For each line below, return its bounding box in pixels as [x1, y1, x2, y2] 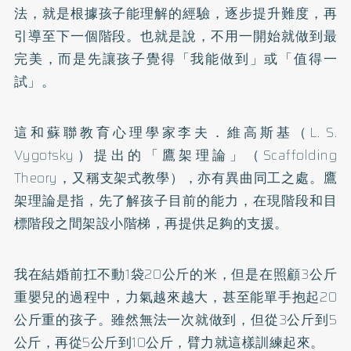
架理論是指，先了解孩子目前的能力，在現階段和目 [13, 190, 338, 211]
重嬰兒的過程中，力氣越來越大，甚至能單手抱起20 [13, 286, 338, 307]
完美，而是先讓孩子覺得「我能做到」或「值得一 [13, 48, 338, 69]
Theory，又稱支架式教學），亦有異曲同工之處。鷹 [13, 167, 338, 188]
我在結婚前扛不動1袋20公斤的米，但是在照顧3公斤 [13, 263, 338, 284]
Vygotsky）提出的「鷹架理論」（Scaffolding [13, 144, 338, 165]
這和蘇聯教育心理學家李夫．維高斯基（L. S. [13, 121, 338, 143]
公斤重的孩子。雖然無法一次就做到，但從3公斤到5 [13, 309, 338, 330]
